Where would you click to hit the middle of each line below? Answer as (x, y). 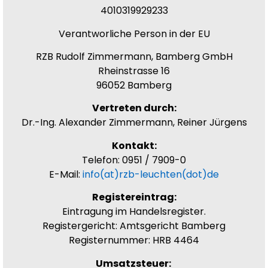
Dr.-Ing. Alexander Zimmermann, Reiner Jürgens (134, 123)
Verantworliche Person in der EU (134, 33)
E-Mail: (66, 174)
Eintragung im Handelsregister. (134, 212)
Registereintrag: (134, 197)
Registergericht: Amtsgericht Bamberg (134, 226)
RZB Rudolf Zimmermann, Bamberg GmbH (134, 57)
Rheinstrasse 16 (134, 71)
